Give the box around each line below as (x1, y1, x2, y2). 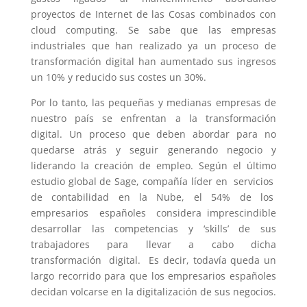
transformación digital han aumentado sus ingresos (30, 55, 277, 68)
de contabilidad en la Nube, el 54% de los (30, 191, 277, 204)
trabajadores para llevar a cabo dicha (30, 238, 277, 251)
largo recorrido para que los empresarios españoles (30, 269, 277, 282)
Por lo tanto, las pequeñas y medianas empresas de (30, 96, 277, 109)
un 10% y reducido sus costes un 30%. (30, 71, 206, 84)
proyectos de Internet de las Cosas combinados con (30, 8, 277, 21)
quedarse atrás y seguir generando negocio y (30, 143, 277, 156)
